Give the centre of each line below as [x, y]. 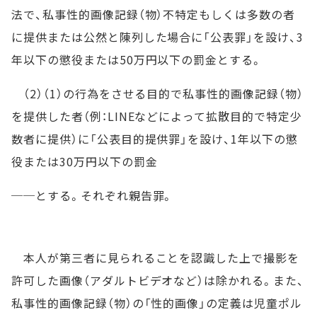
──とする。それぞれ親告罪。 [93, 195]
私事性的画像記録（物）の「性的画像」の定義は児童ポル [157, 303]
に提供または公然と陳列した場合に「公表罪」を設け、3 [157, 37]
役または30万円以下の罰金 [85, 161]
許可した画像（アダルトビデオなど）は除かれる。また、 [158, 280]
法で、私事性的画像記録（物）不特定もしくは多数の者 [153, 14]
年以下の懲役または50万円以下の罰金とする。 [137, 59]
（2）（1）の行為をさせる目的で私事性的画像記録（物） [157, 93]
